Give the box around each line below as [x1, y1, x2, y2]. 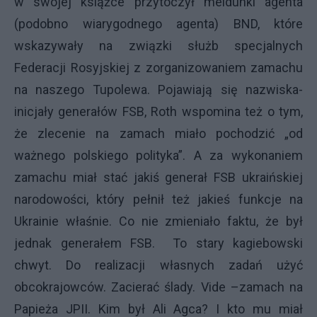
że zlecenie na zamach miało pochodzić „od [14, 126, 303, 141]
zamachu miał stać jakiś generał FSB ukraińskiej [14, 170, 303, 185]
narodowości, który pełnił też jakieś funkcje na [14, 192, 303, 207]
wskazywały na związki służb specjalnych [14, 38, 303, 53]
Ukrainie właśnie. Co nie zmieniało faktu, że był [14, 214, 303, 229]
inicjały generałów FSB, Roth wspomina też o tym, [14, 104, 303, 119]
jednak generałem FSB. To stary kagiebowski [14, 236, 303, 250]
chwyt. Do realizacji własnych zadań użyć [14, 258, 303, 272]
